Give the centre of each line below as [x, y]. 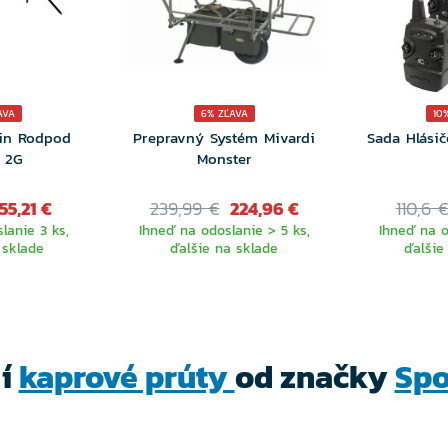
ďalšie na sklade [224, 248]
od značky [314, 377]
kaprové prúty [126, 377]
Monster [224, 158]
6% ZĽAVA [224, 113]
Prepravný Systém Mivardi [224, 137]
